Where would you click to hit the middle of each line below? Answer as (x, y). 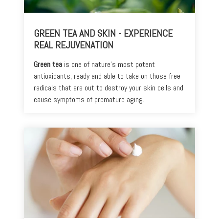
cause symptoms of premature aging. (89, 100)
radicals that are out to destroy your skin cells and (109, 88)
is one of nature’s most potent (109, 65)
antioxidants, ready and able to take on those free (107, 76)
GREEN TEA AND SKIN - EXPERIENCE (103, 33)
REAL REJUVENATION (74, 45)
